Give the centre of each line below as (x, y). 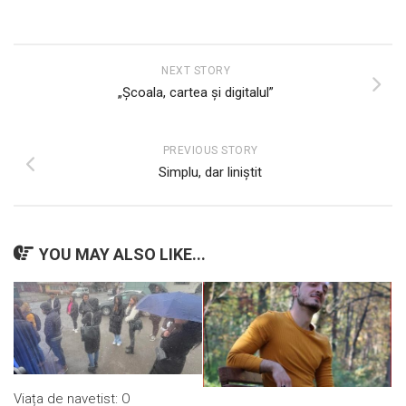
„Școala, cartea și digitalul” (196, 93)
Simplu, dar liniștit (210, 173)
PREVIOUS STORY (210, 151)
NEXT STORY (196, 71)
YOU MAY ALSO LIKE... (122, 255)
